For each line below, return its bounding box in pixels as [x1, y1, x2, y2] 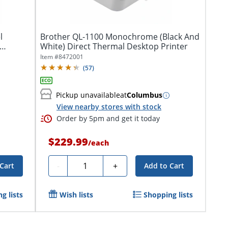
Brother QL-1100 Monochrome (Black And [40, 31, 199, 42]
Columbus [127, 90, 162, 100]
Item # [40, 52, 59, 61]
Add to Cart [144, 161, 185, 171]
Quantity [71, 159, 104, 170]
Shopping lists [144, 190, 193, 200]
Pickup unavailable [56, 90, 120, 100]
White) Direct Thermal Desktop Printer [40, 40, 188, 52]
